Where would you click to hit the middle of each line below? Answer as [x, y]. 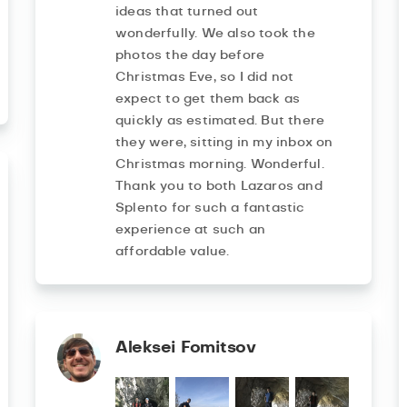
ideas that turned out [187, 12]
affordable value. [172, 252]
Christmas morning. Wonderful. [219, 165]
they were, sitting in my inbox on [224, 143]
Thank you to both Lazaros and [218, 187]
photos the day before [190, 56]
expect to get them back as [208, 99]
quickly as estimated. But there [220, 121]
